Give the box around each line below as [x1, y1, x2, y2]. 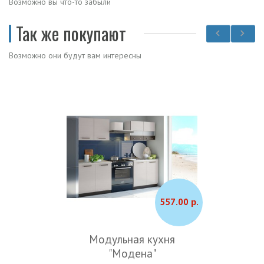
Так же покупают [16, 19, 126, 47]
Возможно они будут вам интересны [9, 50, 141, 61]
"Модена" [108, 246, 156, 260]
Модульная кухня [89, 232, 175, 246]
